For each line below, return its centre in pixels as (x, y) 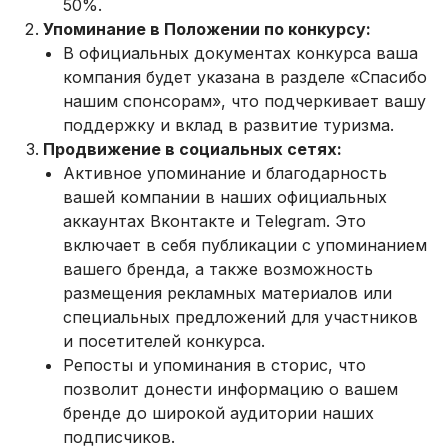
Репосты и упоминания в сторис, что (215, 365)
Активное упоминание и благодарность (225, 173)
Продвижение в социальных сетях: (193, 149)
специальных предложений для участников (241, 317)
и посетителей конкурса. (164, 341)
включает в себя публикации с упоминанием (245, 245)
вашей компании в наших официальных (225, 197)
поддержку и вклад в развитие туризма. (229, 125)
